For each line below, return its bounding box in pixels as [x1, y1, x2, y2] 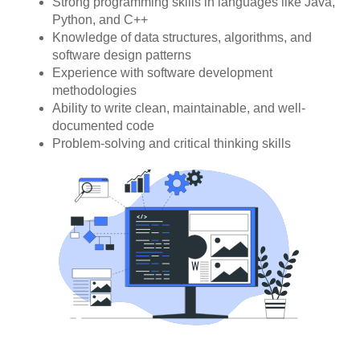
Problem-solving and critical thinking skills [52, 137, 291, 151]
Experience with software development [52, 66, 272, 80]
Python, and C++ [52, 13, 148, 27]
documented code [52, 119, 154, 133]
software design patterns [52, 48, 191, 63]
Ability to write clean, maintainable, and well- [52, 101, 305, 116]
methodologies [52, 84, 137, 98]
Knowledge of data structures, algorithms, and [52, 31, 312, 45]
